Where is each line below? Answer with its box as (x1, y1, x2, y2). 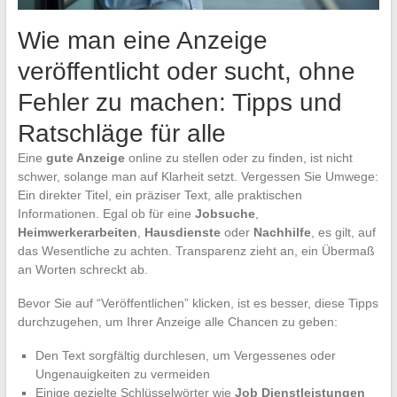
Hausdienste (144, 225, 221, 240)
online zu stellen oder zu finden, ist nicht (124, 151, 353, 166)
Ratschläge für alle (17, 120, 226, 148)
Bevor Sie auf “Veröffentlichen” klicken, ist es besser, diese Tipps (17, 296, 378, 311)
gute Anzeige (45, 151, 125, 166)
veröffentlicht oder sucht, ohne (17, 58, 355, 86)
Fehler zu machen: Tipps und (17, 89, 342, 117)
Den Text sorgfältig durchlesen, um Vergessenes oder (35, 348, 336, 363)
